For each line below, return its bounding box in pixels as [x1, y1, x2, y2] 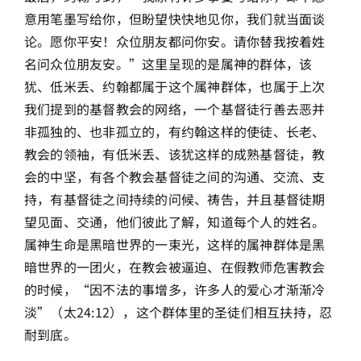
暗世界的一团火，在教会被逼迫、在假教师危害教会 [23, 257, 326, 276]
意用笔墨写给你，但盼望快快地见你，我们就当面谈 [23, 9, 326, 28]
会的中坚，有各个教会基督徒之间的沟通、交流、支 [23, 167, 326, 186]
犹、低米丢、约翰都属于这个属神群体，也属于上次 [23, 77, 326, 96]
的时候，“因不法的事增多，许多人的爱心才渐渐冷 [23, 280, 326, 299]
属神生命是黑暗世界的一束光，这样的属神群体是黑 [23, 234, 326, 254]
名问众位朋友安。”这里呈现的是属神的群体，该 [23, 54, 313, 73]
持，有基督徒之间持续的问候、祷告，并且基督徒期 [23, 189, 326, 209]
